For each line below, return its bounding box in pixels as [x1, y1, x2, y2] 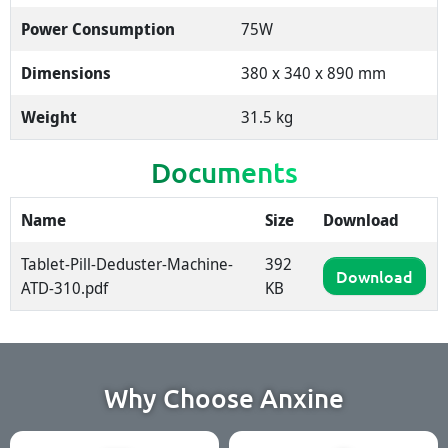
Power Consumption [21, 18, 176, 41]
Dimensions [21, 62, 112, 85]
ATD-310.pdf [21, 277, 109, 300]
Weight [21, 106, 78, 129]
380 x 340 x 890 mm [241, 62, 387, 85]
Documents [150, 155, 298, 190]
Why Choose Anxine [104, 381, 344, 415]
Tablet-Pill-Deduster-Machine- [21, 253, 234, 276]
